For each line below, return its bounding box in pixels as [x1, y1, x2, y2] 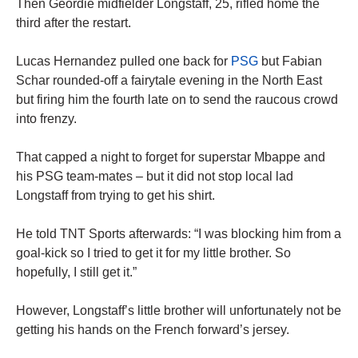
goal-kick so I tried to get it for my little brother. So [16, 246, 291, 261]
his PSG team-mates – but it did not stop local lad [16, 169, 293, 184]
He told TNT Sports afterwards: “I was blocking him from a [16, 227, 341, 241]
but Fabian [258, 54, 322, 69]
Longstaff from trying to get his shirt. [16, 189, 215, 203]
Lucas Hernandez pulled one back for [16, 54, 231, 69]
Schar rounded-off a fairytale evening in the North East [16, 74, 322, 88]
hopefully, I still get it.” [16, 265, 137, 280]
